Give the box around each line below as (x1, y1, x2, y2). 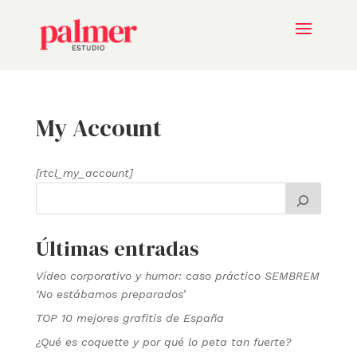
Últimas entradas (35, 233, 199, 263)
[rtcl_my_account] (35, 166, 133, 179)
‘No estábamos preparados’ (35, 287, 185, 300)
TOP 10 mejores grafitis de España (35, 311, 224, 324)
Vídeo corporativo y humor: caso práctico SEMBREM (35, 269, 320, 282)
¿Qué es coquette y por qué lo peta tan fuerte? (35, 335, 292, 348)
